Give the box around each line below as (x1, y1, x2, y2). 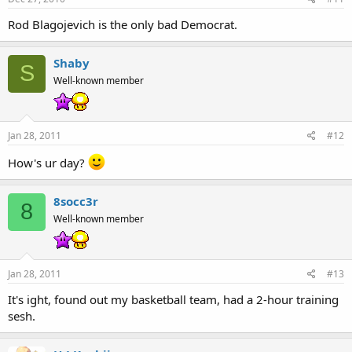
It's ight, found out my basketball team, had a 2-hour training (8, 291, 339, 307)
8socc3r (53, 192, 98, 209)
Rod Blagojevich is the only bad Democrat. (8, 16, 237, 32)
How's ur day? (8, 154, 88, 170)
